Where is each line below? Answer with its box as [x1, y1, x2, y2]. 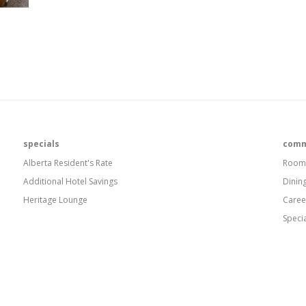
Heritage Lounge [23, 194, 87, 206]
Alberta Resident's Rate [23, 157, 113, 169]
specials [23, 138, 59, 150]
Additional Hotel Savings [23, 176, 117, 187]
